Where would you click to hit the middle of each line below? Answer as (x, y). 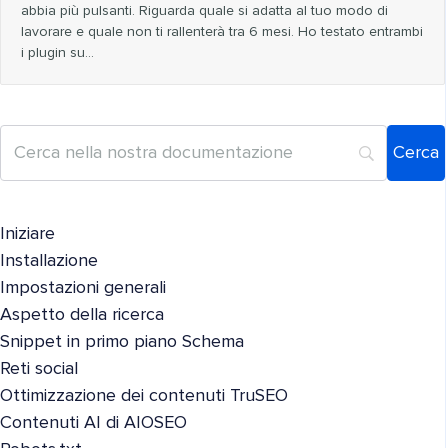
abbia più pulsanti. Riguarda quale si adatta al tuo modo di (204, 11)
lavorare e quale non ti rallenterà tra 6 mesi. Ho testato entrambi (222, 32)
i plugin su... (57, 53)
